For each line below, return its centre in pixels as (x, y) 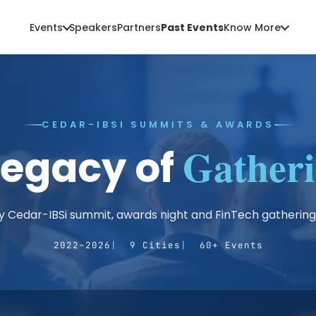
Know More (252, 27)
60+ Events (231, 245)
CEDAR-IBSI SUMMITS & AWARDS (158, 124)
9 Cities (155, 245)
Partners (139, 27)
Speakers (93, 27)
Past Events (192, 27)
